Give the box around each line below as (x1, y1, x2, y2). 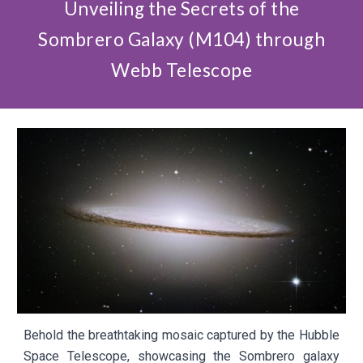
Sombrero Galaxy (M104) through (38, 28, 325, 50)
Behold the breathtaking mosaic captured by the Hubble (23, 327, 340, 343)
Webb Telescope (111, 59, 252, 81)
